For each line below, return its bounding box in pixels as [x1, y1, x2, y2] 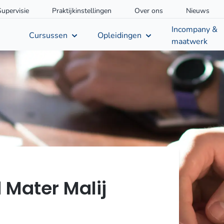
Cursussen [29, 30, 68, 41]
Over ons [134, 6, 163, 15]
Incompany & [171, 24, 218, 35]
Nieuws [186, 6, 210, 15]
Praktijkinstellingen [52, 6, 112, 15]
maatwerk [171, 36, 208, 47]
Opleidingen [97, 30, 142, 41]
